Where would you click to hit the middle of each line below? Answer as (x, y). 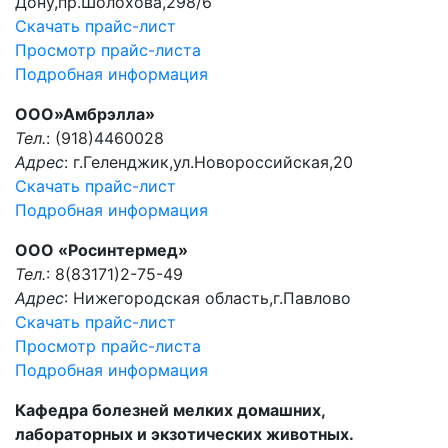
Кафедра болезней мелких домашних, (170, 410)
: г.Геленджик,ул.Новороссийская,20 (208, 162)
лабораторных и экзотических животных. (184, 434)
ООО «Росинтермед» (101, 250)
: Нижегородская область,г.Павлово (207, 298)
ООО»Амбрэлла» (85, 114)
